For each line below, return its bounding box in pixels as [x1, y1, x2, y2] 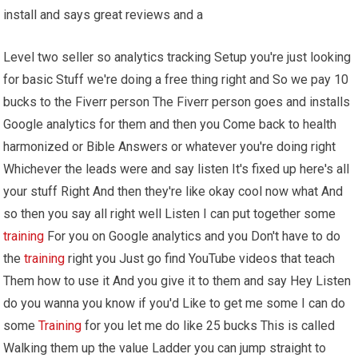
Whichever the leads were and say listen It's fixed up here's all [3, 161, 350, 177]
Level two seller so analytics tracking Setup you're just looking [3, 49, 352, 65]
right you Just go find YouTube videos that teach [65, 250, 336, 266]
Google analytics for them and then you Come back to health [3, 116, 337, 132]
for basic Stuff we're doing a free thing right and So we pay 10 [3, 71, 349, 87]
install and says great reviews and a [3, 6, 204, 22]
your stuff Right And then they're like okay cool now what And [3, 183, 344, 199]
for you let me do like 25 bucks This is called [82, 317, 336, 333]
